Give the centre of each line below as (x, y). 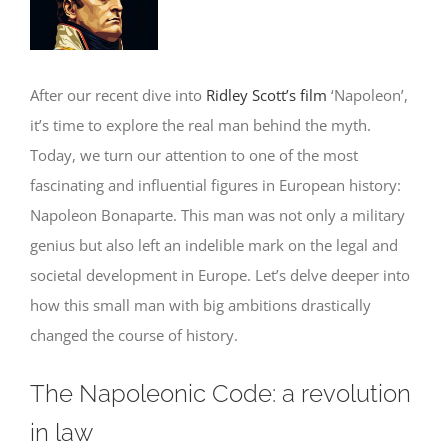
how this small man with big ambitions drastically (200, 304)
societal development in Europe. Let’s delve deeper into (220, 274)
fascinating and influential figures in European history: (215, 184)
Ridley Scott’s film (266, 94)
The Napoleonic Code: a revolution (220, 394)
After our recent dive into (118, 94)
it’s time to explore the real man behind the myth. (200, 124)
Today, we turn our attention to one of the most (194, 154)
